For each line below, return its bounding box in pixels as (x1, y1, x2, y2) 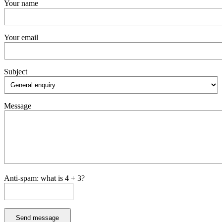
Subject (4, 67, 27, 76)
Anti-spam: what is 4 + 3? (4, 174, 85, 183)
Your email (4, 33, 38, 42)
